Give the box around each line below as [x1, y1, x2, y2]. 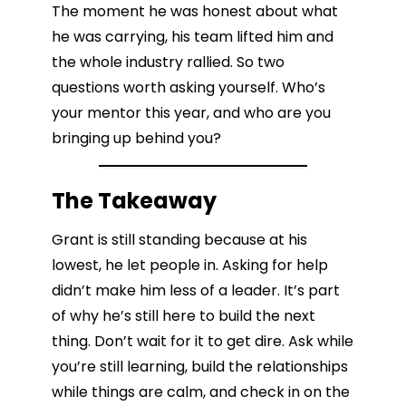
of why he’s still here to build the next [52, 305, 315, 327]
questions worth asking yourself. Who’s [52, 76, 325, 98]
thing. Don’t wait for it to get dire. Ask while [52, 331, 353, 353]
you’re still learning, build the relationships [52, 356, 348, 378]
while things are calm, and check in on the [52, 382, 350, 403]
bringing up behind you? [52, 127, 221, 149]
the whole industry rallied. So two [52, 51, 285, 72]
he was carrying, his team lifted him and [52, 25, 333, 47]
